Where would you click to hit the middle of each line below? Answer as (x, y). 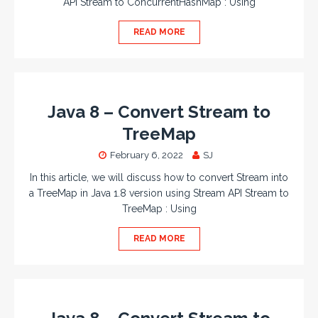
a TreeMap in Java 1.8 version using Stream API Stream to (159, 193)
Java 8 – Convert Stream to (159, 112)
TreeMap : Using (159, 209)
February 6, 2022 (146, 155)
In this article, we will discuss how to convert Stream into (159, 177)
